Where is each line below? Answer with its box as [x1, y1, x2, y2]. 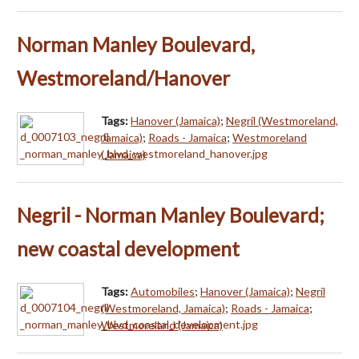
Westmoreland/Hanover [17, 66, 230, 90]
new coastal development [17, 236, 240, 260]
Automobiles [131, 284, 195, 298]
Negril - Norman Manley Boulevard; [17, 203, 325, 227]
